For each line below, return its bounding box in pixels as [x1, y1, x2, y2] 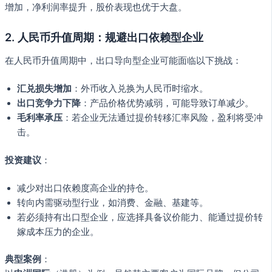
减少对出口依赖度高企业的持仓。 [17, 182, 154, 194]
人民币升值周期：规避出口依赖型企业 [18, 30, 203, 44]
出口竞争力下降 [17, 97, 81, 109]
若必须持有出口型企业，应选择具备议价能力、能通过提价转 [17, 211, 263, 223]
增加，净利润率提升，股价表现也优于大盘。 [5, 2, 187, 13]
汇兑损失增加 [17, 83, 72, 94]
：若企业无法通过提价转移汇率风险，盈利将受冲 [63, 112, 263, 123]
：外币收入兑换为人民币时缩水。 [72, 83, 208, 94]
